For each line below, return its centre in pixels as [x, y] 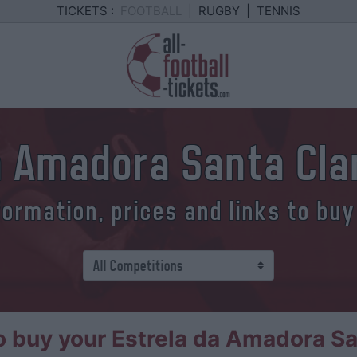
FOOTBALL [151, 11]
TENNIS [279, 11]
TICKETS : [85, 11]
